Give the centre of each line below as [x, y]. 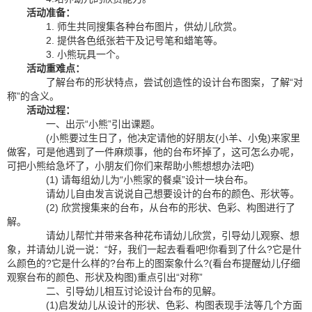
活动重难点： [56, 68]
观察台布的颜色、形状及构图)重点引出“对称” [105, 277]
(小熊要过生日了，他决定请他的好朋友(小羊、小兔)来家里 [163, 138]
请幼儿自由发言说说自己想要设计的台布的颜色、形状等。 [163, 194]
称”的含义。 [33, 96]
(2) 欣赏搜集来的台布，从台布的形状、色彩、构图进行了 [161, 208]
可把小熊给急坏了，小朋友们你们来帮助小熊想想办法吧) [131, 166]
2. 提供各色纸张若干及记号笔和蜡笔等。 [125, 40]
